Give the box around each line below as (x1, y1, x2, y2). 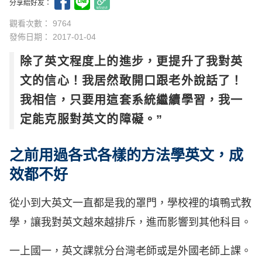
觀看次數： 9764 (9, 19, 71, 29)
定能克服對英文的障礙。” (20, 113, 163, 126)
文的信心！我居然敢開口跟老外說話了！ (20, 74, 243, 88)
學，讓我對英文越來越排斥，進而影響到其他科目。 (9, 216, 251, 229)
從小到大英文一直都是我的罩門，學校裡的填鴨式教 (9, 197, 251, 209)
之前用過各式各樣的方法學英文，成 (9, 147, 243, 164)
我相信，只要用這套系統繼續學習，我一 (20, 94, 243, 107)
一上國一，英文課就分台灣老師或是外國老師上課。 (9, 245, 251, 257)
